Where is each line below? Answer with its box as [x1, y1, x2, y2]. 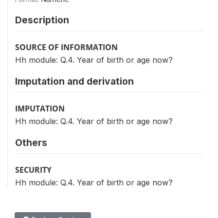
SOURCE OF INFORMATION [15, 42, 118, 53]
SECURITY [15, 164, 52, 175]
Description [15, 14, 69, 26]
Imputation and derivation [15, 75, 134, 87]
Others [15, 137, 47, 148]
